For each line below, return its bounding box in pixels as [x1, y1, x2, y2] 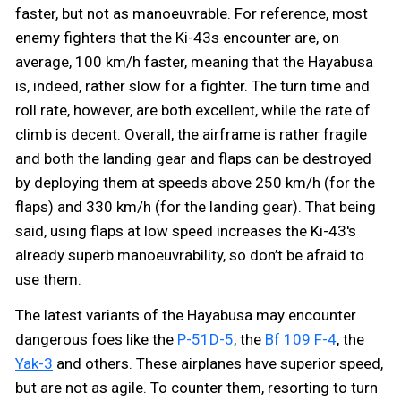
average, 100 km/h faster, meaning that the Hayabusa [15, 53, 373, 72]
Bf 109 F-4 [265, 330, 337, 349]
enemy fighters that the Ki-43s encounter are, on [15, 29, 339, 47]
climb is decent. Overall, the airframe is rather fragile [15, 125, 367, 144]
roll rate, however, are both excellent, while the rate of [15, 101, 371, 120]
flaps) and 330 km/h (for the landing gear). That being [15, 198, 376, 217]
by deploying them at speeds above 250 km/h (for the [15, 174, 375, 192]
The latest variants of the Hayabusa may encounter [15, 306, 356, 325]
